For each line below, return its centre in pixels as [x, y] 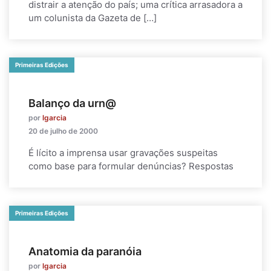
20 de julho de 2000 [63, 131]
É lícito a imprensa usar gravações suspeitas [123, 153]
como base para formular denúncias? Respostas [131, 166]
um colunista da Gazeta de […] [93, 18]
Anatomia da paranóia [85, 251]
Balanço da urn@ [72, 103]
